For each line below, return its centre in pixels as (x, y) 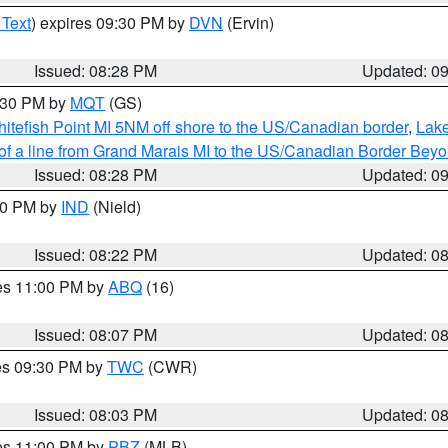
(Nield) (115, 206)
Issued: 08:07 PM (96, 334)
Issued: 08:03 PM (96, 414)
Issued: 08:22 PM (96, 254)
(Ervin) (248, 22)
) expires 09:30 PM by (110, 22)
